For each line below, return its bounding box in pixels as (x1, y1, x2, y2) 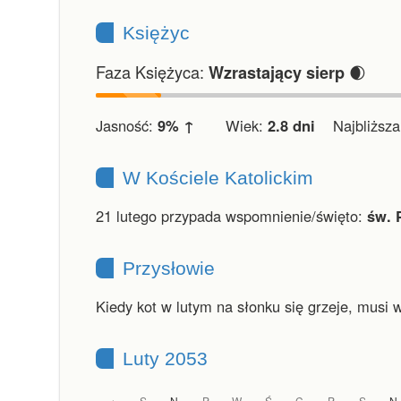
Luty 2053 (123, 348, 208, 369)
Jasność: (96, 115, 158, 136)
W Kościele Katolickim (123, 167, 313, 188)
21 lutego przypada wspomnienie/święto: (96, 205, 367, 226)
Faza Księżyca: (96, 60, 209, 83)
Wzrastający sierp (209, 61, 345, 84)
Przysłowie (123, 258, 215, 278)
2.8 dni (268, 115, 315, 136)
